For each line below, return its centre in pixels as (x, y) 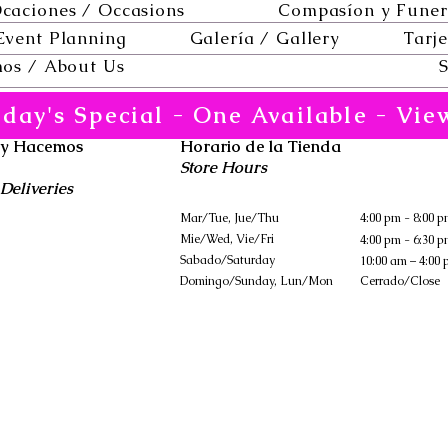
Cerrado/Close (400, 281)
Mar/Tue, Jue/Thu (229, 218)
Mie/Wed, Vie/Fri (227, 239)
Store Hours (223, 167)
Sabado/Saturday (227, 260)
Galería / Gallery (265, 38)
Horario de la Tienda (260, 146)
